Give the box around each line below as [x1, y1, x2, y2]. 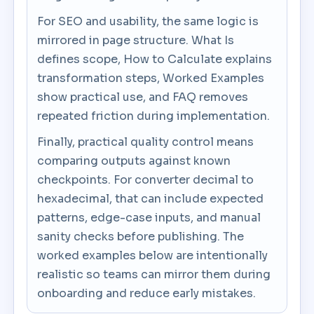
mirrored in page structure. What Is [37, 33, 235, 48]
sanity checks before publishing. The [37, 229, 245, 244]
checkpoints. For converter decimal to [37, 172, 254, 187]
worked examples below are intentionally [37, 248, 268, 263]
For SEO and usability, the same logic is [37, 14, 259, 29]
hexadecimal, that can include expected [37, 191, 264, 206]
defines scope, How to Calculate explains [37, 52, 273, 67]
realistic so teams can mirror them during [37, 267, 271, 282]
